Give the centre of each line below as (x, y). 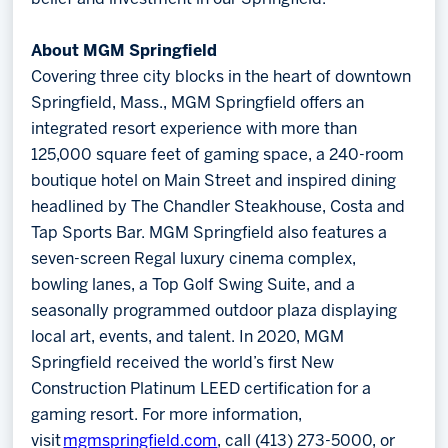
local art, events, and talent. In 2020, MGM (188, 338)
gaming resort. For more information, (167, 416)
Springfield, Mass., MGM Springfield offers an (198, 104)
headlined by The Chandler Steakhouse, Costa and (218, 208)
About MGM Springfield (124, 52)
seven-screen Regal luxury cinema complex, (194, 260)
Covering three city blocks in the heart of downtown (221, 78)
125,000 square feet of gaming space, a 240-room (218, 156)
